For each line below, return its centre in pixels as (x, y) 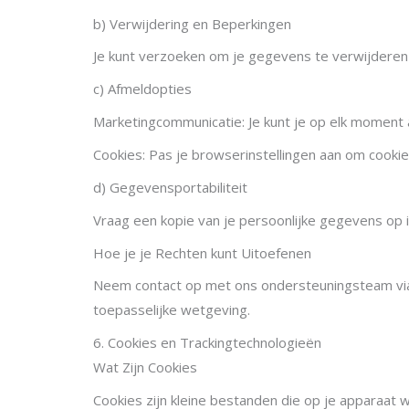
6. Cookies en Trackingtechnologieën (207, 343)
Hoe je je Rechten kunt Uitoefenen (202, 252)
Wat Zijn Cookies (145, 367)
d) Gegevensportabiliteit (170, 187)
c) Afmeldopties (142, 89)
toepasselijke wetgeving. (172, 310)
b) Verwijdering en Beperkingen (192, 23)
